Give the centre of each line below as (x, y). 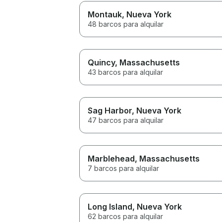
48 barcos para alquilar (126, 24)
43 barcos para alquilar (125, 72)
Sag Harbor (110, 110)
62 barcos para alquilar (125, 216)
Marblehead (111, 158)
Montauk (105, 14)
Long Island (110, 206)
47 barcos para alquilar (126, 120)
